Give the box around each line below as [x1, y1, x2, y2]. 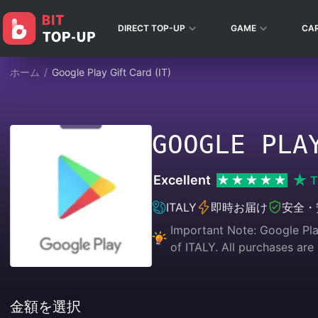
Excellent [153, 172, 211, 187]
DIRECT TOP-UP [118, 23, 185, 33]
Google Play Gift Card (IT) [52, 66, 171, 78]
